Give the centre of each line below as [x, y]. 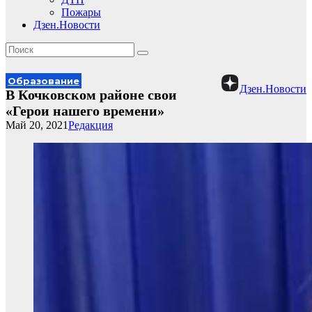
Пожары [81, 12]
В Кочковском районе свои [91, 95]
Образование [44, 81]
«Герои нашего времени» [85, 111]
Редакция [91, 125]
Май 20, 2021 [37, 125]
